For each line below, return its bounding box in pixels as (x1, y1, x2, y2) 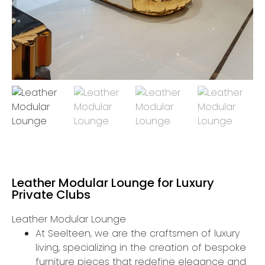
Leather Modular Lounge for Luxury (12, 174, 214, 191)
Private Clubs (12, 186, 91, 203)
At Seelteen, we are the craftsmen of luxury (35, 227, 240, 240)
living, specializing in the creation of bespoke (35, 241, 246, 254)
